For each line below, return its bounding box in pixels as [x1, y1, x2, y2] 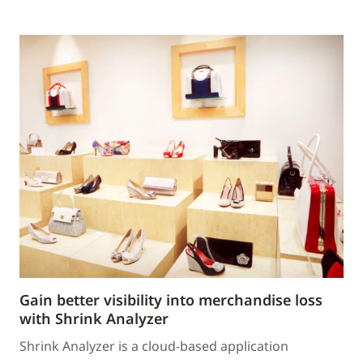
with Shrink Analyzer [19, 309, 169, 328]
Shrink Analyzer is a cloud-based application [19, 337, 288, 355]
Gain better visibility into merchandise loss [19, 290, 322, 310]
